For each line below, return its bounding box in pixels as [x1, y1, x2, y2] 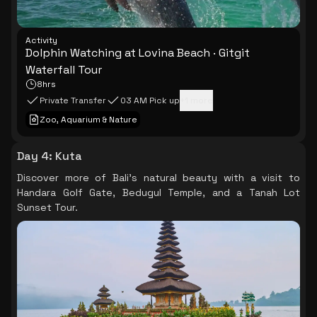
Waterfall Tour [25, 62, 102, 77]
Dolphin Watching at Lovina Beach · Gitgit [25, 45, 250, 60]
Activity [25, 35, 57, 46]
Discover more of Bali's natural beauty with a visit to [17, 171, 300, 184]
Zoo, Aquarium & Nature [40, 114, 137, 125]
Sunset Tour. [17, 201, 78, 214]
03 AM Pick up [120, 95, 180, 106]
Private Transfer [40, 95, 106, 106]
